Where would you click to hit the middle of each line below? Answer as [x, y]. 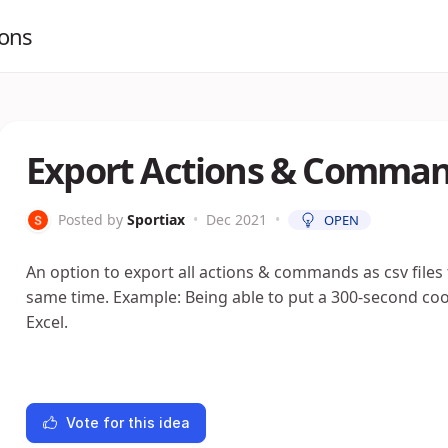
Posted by [90, 219]
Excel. [47, 322]
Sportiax [156, 219]
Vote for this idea [128, 422]
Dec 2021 [236, 219]
